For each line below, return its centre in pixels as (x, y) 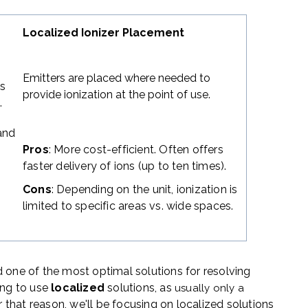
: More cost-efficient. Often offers (136, 150)
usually (192, 288)
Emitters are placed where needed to (117, 78)
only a (228, 288)
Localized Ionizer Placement (104, 33)
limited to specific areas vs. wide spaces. (128, 206)
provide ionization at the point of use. (117, 95)
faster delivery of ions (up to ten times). (125, 166)
